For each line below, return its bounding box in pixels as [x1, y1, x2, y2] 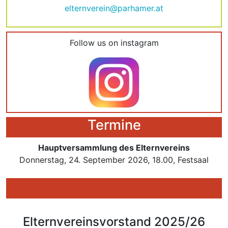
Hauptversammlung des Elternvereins [38, 142, 190, 153]
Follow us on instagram [69, 38, 159, 48]
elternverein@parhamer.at [65, 3, 163, 13]
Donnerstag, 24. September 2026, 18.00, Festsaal [19, 155, 209, 165]
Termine [87, 117, 141, 133]
